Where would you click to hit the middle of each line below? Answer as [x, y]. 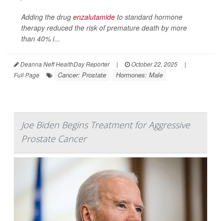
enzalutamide [94, 17]
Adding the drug [47, 17]
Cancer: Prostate [82, 74]
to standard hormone [149, 17]
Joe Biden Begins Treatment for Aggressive [106, 125]
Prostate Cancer [54, 138]
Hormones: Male [139, 74]
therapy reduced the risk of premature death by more [104, 27]
